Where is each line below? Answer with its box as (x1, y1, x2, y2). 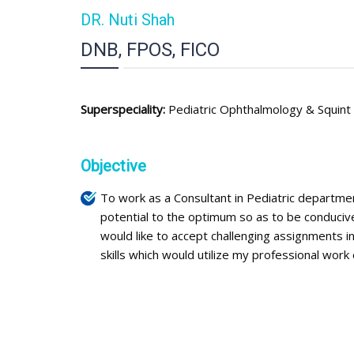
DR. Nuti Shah (81, 10, 175, 30)
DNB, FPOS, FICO (81, 39, 220, 62)
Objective (81, 156, 146, 176)
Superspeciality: (81, 101, 168, 118)
